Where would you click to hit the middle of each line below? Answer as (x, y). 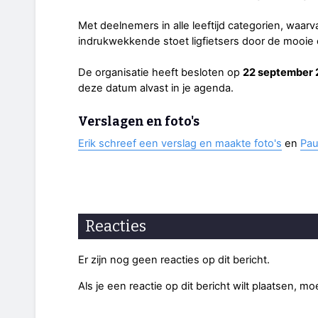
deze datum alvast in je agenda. (156, 88)
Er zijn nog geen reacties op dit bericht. (174, 260)
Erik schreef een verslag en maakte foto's (180, 143)
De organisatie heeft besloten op (160, 72)
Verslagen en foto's (139, 122)
